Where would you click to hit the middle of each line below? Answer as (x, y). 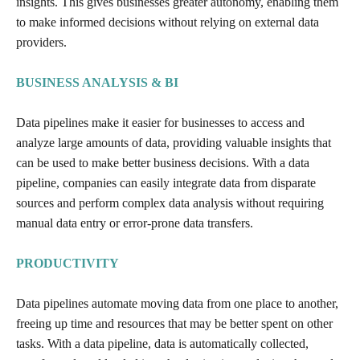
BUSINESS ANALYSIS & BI (97, 82)
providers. (41, 42)
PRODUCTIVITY (67, 263)
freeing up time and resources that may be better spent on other (174, 323)
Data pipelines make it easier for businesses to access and (160, 122)
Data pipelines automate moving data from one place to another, (177, 303)
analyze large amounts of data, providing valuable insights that (174, 142)
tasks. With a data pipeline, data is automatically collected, (162, 343)
